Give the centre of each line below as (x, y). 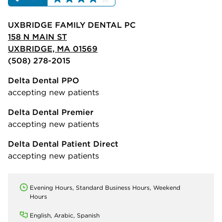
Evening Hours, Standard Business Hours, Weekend (105, 187)
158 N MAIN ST (37, 36)
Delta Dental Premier (51, 112)
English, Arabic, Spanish (65, 215)
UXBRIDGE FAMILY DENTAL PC (72, 25)
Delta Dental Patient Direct (63, 143)
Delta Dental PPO (44, 80)
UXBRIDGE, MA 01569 (53, 48)
